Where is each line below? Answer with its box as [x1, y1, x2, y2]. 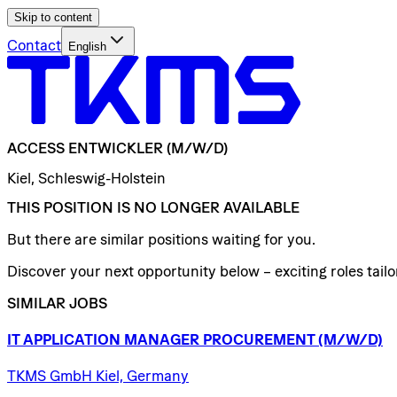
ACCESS [7, 140, 65, 157]
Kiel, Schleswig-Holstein [7, 169, 166, 186]
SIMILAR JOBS [7, 294, 107, 311]
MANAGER [124, 331, 199, 348]
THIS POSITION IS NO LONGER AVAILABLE [7, 198, 300, 215]
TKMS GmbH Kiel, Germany [7, 368, 189, 385]
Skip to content [14, 11, 92, 24]
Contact [7, 37, 61, 53]
